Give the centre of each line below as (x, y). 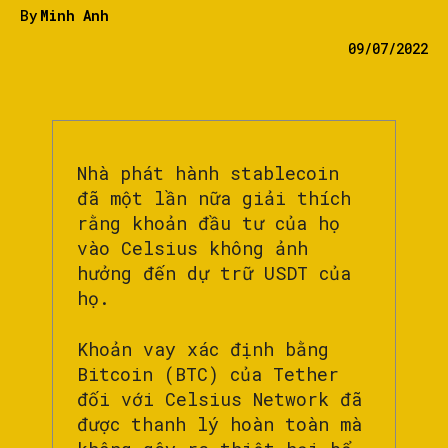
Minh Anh (74, 15)
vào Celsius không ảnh (192, 248)
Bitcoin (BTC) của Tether (208, 374)
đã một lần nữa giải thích (214, 198)
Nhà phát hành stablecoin (208, 173)
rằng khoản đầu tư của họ (208, 223)
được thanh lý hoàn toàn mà (219, 424)
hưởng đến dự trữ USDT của (214, 273)
